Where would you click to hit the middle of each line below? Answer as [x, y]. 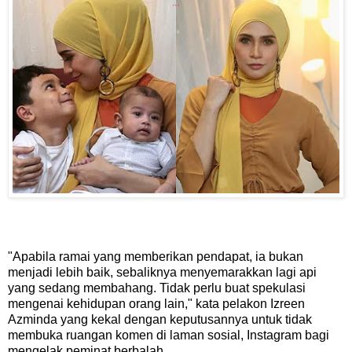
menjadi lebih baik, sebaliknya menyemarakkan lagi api [162, 273]
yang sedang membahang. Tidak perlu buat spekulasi [157, 288]
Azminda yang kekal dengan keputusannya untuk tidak [160, 320]
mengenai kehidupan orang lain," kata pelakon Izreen [156, 304]
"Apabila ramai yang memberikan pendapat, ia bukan [156, 257]
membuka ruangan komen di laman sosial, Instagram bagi [169, 335]
